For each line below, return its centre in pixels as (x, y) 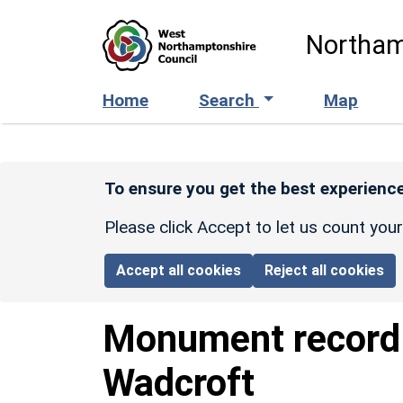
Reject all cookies (325, 270)
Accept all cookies (179, 270)
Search (229, 100)
